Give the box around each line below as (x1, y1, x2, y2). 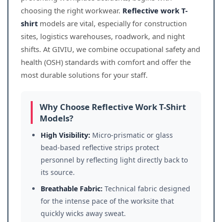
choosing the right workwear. (21, 5, 122, 15)
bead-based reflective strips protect (41, 143, 159, 152)
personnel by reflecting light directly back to (41, 155, 188, 165)
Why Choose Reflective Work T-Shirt (40, 101, 186, 112)
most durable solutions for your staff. (21, 70, 148, 80)
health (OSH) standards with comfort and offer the (21, 57, 191, 67)
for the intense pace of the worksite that (41, 196, 174, 206)
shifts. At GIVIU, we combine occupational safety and (21, 44, 200, 54)
